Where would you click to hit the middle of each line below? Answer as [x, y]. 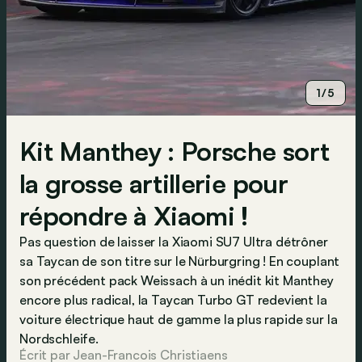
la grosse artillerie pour [154, 183]
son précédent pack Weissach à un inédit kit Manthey [177, 280]
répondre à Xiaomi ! [134, 216]
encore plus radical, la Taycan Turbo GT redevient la [173, 300]
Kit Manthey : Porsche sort [175, 151]
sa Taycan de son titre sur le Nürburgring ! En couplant [180, 261]
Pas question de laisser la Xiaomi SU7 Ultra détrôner [174, 242]
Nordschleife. [59, 339]
